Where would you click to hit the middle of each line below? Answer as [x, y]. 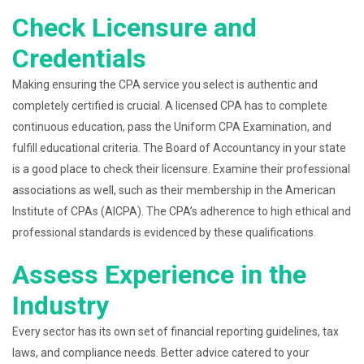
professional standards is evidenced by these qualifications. [164, 232]
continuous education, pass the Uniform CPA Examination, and [172, 127]
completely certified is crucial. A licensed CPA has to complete [170, 106]
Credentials [79, 58]
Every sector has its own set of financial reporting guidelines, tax [175, 331]
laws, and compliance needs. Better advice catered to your [161, 353]
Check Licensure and [134, 28]
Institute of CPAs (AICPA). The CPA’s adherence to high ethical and [182, 211]
